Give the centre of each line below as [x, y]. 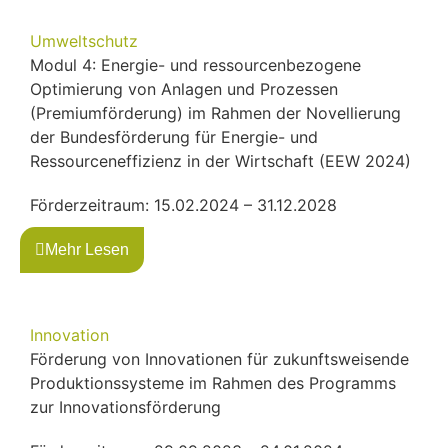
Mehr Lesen [87, 249]
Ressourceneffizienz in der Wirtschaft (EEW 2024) [220, 160]
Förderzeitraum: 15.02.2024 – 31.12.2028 [183, 204]
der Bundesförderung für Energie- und [174, 136]
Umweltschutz [84, 40]
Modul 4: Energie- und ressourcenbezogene [195, 64]
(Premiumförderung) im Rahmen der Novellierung [215, 112]
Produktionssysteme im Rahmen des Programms [213, 382]
